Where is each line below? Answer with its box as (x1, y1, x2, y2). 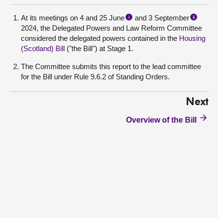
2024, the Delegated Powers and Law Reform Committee (21, 24, 202, 32)
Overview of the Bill (126, 116, 197, 124)
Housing (179, 34, 205, 42)
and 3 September (133, 14, 189, 22)
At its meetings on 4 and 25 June (21, 14, 125, 22)
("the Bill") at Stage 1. (65, 44, 133, 53)
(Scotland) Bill (21, 44, 65, 53)
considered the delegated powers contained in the (21, 34, 179, 42)
